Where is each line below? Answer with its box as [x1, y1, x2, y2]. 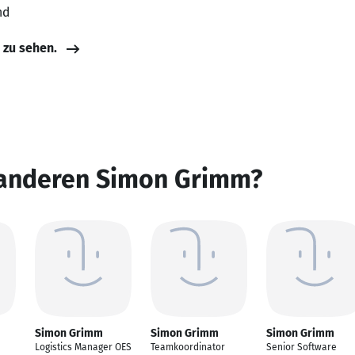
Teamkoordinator [151, 342, 225, 353]
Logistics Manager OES [35, 342, 132, 353]
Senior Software [266, 342, 337, 353]
